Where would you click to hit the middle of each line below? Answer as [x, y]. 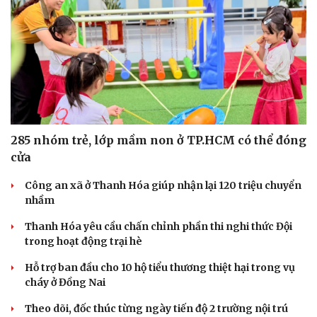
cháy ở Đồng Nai [65, 282]
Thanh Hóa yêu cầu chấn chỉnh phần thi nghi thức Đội [158, 226]
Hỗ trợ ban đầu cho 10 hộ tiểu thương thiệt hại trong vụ [160, 267]
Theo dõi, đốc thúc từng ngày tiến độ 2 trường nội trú [156, 308]
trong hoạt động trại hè [83, 241]
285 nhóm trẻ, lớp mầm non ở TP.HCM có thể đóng [158, 140]
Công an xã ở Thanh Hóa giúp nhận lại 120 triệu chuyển [163, 185]
